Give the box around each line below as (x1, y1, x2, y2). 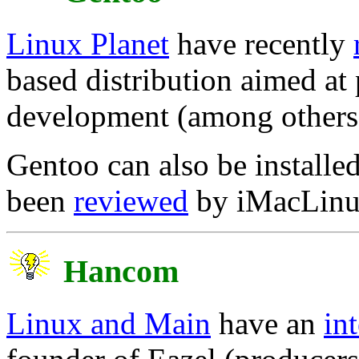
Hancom (63, 253, 179, 290)
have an (211, 306, 324, 341)
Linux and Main (6, 306, 211, 341)
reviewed (74, 183, 188, 218)
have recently (169, 26, 353, 61)
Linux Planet (6, 26, 169, 61)
